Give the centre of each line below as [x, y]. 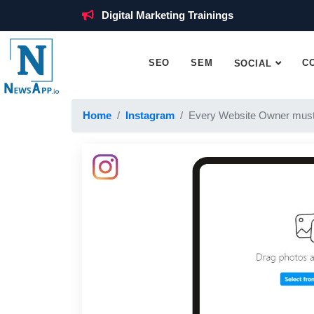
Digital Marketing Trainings [168, 15]
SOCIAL [253, 63]
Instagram [150, 115]
